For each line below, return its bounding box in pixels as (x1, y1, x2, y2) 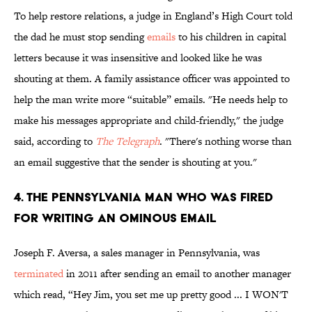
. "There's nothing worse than (159, 134, 292, 149)
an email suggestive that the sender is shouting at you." (14, 155, 257, 170)
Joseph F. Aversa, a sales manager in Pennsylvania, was (14, 245, 260, 260)
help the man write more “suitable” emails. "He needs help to (14, 92, 288, 107)
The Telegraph (95, 134, 159, 149)
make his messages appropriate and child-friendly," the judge (14, 113, 283, 128)
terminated (14, 266, 63, 281)
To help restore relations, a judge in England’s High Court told (14, 8, 292, 24)
